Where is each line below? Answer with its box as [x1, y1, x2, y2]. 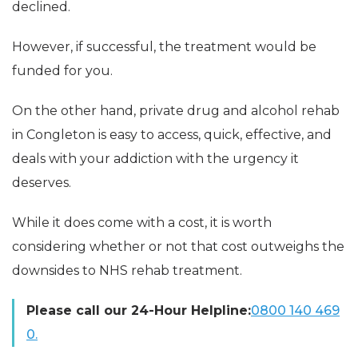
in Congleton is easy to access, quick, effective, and [12, 127, 332, 143]
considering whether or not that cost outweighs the [12, 239, 344, 255]
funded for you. [12, 63, 113, 79]
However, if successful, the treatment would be [12, 39, 316, 55]
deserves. [12, 175, 71, 191]
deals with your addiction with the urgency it [12, 151, 299, 167]
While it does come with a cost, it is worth [12, 215, 272, 231]
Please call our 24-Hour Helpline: [26, 303, 251, 319]
